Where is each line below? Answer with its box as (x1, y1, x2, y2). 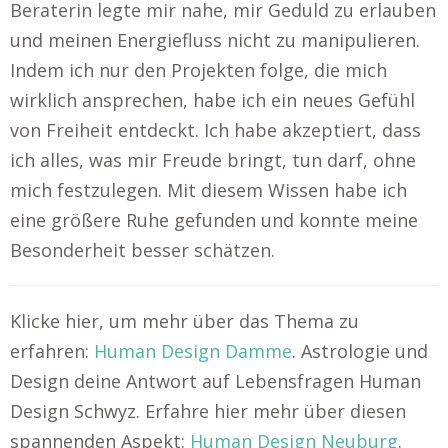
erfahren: (10, 339, 94, 363)
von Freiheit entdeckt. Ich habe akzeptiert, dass (10, 118, 421, 142)
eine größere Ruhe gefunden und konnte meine (10, 208, 418, 232)
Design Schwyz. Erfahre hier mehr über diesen (10, 399, 406, 423)
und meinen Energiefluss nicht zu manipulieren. (10, 28, 420, 52)
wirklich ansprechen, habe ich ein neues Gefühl (10, 88, 415, 112)
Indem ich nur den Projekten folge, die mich (10, 58, 387, 82)
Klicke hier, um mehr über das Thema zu (10, 309, 359, 333)
